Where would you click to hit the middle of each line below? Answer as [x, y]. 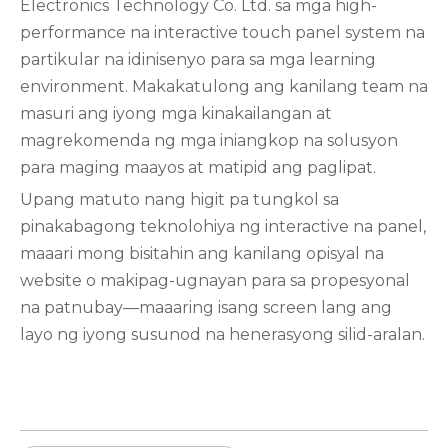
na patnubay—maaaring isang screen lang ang [206, 307]
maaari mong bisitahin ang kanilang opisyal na [202, 253]
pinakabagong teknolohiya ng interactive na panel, [223, 226]
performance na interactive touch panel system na [222, 32]
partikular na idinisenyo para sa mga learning [198, 59]
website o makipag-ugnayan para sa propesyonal [215, 280]
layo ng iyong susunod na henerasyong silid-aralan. [222, 334]
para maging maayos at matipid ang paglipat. [198, 167]
